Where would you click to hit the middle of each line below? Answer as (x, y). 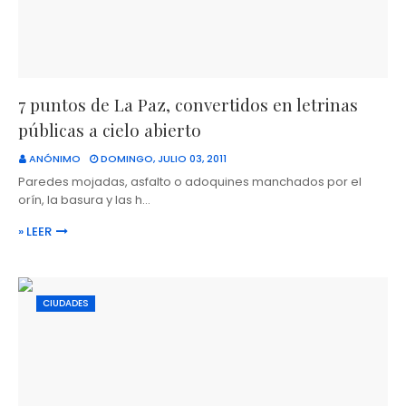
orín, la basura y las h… (84, 200)
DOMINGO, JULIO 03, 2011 (164, 159)
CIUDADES (66, 304)
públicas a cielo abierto (110, 130)
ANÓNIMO (55, 159)
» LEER (35, 232)
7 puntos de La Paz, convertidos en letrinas (188, 105)
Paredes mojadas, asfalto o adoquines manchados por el (190, 182)
